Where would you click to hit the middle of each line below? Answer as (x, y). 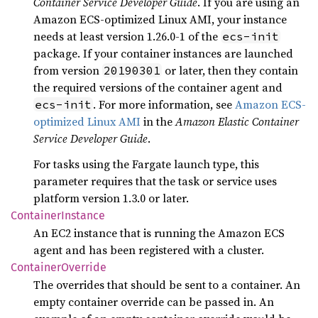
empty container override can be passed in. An (154, 302)
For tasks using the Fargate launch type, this (146, 164)
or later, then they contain (230, 70)
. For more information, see (164, 104)
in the (158, 121)
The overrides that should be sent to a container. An (167, 285)
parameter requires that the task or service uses (155, 181)
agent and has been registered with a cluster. (149, 250)
